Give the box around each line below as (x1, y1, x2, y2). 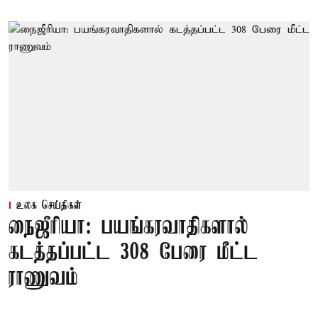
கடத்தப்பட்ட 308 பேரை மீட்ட (9, 240, 258, 265)
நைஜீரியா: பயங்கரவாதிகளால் (9, 214, 248, 240)
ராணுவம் (9, 265, 78, 291)
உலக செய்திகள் (16, 199, 82, 212)
